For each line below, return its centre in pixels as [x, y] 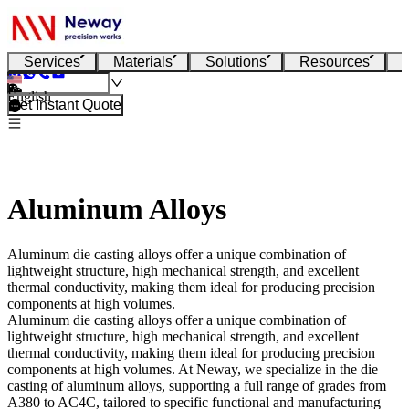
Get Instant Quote [65, 105]
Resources [335, 62]
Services [52, 62]
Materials [143, 62]
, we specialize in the [299, 369]
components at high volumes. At [102, 369]
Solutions [236, 62]
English [29, 96]
